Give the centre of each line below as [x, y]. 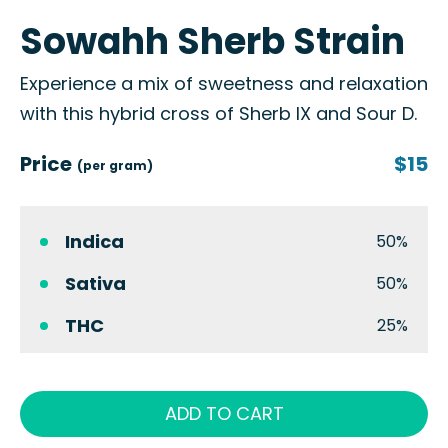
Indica [94, 241]
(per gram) [115, 165]
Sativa [95, 283]
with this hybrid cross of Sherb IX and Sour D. [218, 113]
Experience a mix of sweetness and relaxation [224, 83]
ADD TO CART [224, 413]
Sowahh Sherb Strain [212, 41]
